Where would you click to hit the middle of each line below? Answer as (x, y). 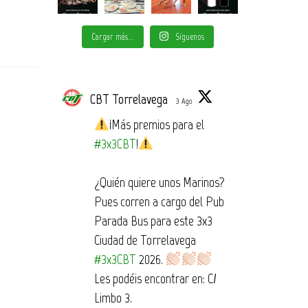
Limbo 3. (113, 297)
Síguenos (189, 36)
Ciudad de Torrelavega (145, 240)
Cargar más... (112, 36)
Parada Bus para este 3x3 (153, 220)
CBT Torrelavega (129, 99)
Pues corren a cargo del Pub (159, 201)
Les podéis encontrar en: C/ (155, 278)
